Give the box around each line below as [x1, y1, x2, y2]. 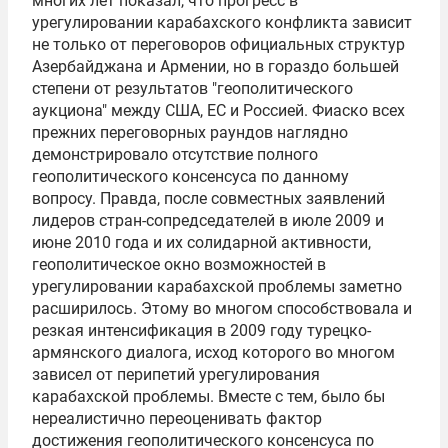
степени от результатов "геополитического [32, 79, 353, 98]
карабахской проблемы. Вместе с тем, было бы [32, 387, 385, 406]
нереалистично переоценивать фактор [32, 409, 322, 428]
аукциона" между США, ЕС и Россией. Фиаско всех [32, 101, 405, 120]
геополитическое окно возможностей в [32, 255, 326, 274]
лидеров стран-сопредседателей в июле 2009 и [32, 211, 384, 230]
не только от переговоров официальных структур [32, 35, 405, 54]
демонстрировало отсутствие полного [32, 145, 318, 164]
